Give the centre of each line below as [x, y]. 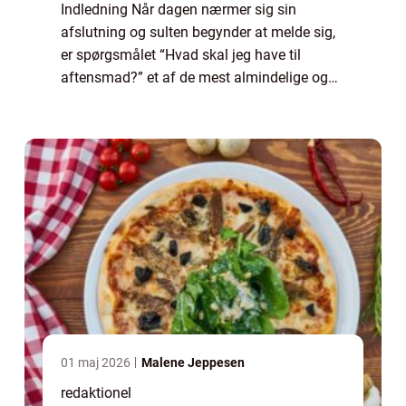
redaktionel [96, 393]
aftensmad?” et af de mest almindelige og [194, 78]
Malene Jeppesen [193, 363]
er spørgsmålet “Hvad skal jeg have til [181, 55]
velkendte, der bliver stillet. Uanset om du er [198, 101]
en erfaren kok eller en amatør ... [163, 123]
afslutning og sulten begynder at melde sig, [198, 33]
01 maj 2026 [97, 363]
